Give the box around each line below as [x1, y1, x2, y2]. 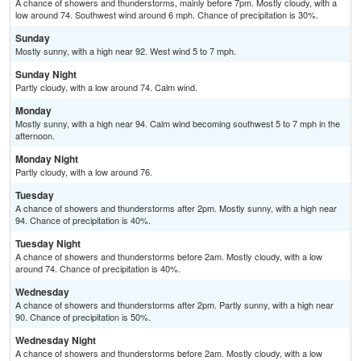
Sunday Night [15, 67, 77, 82]
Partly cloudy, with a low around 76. [15, 165, 152, 179]
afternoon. [15, 129, 55, 143]
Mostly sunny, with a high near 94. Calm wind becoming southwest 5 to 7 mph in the [15, 117, 340, 131]
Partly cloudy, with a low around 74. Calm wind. [15, 81, 197, 94]
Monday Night [15, 151, 78, 167]
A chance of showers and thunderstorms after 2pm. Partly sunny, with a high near [15, 298, 334, 312]
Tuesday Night [15, 236, 81, 251]
